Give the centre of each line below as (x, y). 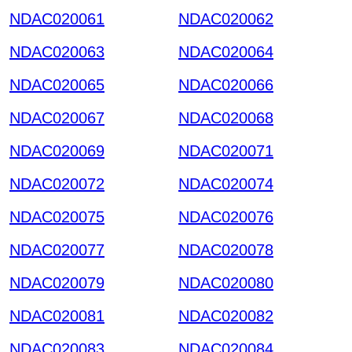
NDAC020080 (226, 282)
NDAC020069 (57, 150)
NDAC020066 (226, 84)
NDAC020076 (226, 216)
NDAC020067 (57, 117)
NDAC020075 (57, 216)
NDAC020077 (57, 249)
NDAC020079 (57, 282)
